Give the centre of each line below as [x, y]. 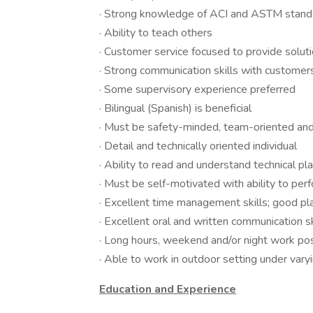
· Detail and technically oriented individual [198, 146]
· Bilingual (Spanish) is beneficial [175, 108]
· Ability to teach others [156, 33]
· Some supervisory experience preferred [197, 89]
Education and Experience [168, 289]
